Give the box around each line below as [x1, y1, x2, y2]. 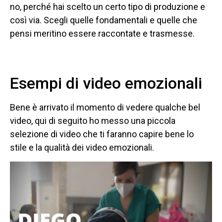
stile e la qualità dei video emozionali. [10, 142, 154, 153]
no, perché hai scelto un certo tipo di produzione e [10, 1, 205, 12]
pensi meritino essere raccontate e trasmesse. [10, 28, 195, 39]
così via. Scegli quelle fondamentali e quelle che [10, 14, 197, 25]
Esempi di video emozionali [10, 73, 202, 93]
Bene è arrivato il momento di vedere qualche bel [10, 102, 200, 112]
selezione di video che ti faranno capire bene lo [10, 128, 194, 139]
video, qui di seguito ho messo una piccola [10, 115, 175, 126]
